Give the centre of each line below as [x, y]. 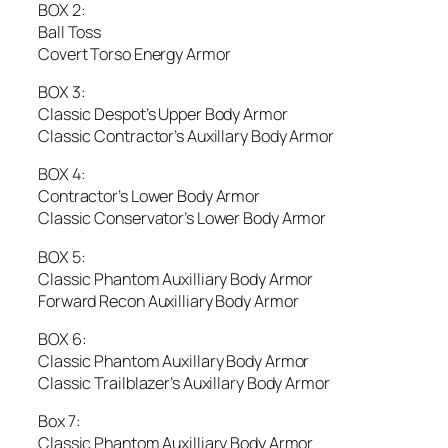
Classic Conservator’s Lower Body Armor [182, 218]
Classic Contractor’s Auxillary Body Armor [186, 136]
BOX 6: [62, 338]
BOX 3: [62, 92]
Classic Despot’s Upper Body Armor [163, 114]
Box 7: [59, 421]
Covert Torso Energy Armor [134, 53]
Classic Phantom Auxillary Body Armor [174, 360]
